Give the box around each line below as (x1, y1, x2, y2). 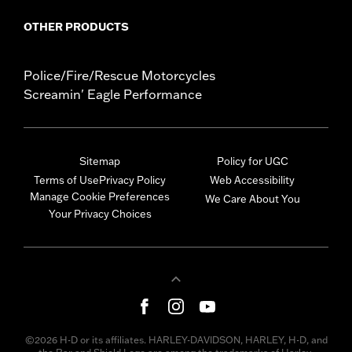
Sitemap (79, 155, 120, 168)
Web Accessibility (210, 174, 295, 187)
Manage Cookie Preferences (30, 190, 170, 203)
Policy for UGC (216, 155, 288, 168)
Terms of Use (34, 174, 99, 187)
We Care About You (204, 192, 300, 206)
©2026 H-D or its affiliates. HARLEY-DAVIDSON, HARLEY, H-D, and (24, 334, 328, 346)
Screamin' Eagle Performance (24, 86, 202, 103)
